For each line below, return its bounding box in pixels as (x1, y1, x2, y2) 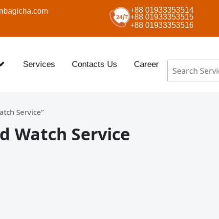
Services (23, 59, 56, 69)
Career (134, 59, 159, 69)
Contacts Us (72, 59, 118, 69)
